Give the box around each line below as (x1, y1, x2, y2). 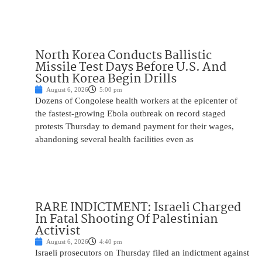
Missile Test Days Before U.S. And (35, 57, 226, 78)
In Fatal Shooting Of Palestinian (35, 209, 218, 230)
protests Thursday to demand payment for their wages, (35, 122, 234, 132)
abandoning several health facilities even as (35, 135, 194, 144)
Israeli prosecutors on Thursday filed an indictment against (35, 248, 249, 258)
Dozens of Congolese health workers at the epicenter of (35, 96, 237, 106)
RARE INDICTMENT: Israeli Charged (35, 198, 241, 218)
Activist (35, 221, 80, 242)
